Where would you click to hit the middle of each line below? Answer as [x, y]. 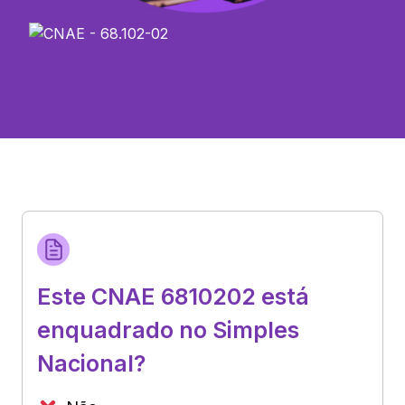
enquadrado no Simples [168, 330]
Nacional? [91, 363]
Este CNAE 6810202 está [173, 296]
